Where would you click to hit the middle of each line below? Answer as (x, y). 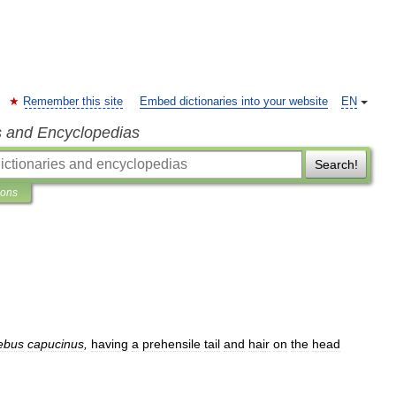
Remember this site (73, 102)
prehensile (171, 344)
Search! (336, 164)
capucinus (56, 344)
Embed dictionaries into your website (234, 102)
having (110, 344)
